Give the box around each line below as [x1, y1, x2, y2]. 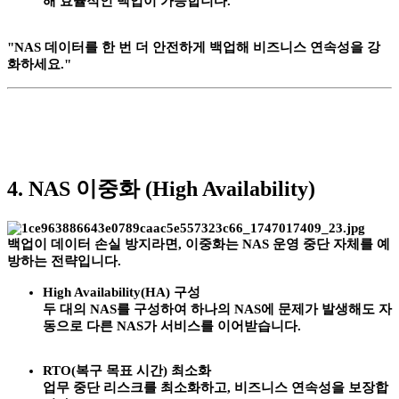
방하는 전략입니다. [7, 253, 121, 268]
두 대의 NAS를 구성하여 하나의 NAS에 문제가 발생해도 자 [43, 301, 392, 316]
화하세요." [7, 56, 71, 71]
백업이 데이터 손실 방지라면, [7, 236, 185, 251]
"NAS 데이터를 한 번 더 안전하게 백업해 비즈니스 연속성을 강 [7, 39, 380, 54]
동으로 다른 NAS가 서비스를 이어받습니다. [43, 318, 301, 333]
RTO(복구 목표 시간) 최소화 [43, 363, 211, 379]
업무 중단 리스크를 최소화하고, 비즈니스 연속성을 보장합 [43, 380, 388, 395]
